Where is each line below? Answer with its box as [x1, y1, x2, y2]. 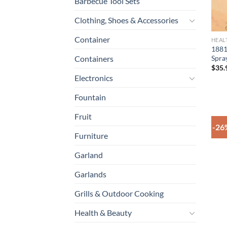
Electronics [74, 73, 113, 83]
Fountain [74, 92, 106, 102]
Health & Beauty [74, 208, 132, 218]
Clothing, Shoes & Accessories [74, 15, 178, 25]
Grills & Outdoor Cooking [74, 188, 164, 199]
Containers [74, 54, 113, 64]
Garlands [74, 169, 106, 179]
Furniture [74, 131, 108, 141]
